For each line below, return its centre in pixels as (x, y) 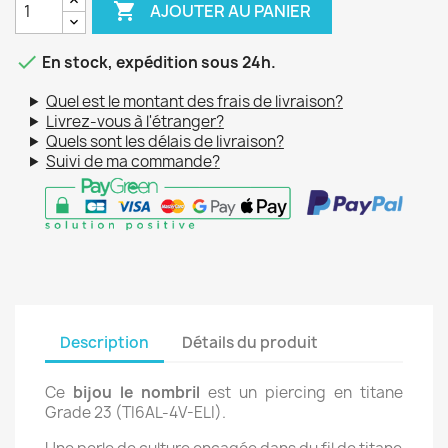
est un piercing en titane (301, 393)
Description (104, 342)
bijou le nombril (136, 393)
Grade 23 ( (83, 413)
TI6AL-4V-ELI (168, 413)
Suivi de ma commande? (132, 161)
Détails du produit (250, 342)
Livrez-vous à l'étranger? (134, 121)
